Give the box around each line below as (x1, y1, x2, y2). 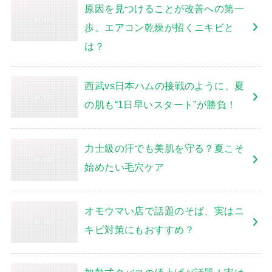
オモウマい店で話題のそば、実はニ (84, 205, 245, 216)
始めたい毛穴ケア (84, 161, 165, 172)
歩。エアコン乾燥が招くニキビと (84, 22, 234, 33)
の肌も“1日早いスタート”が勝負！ (84, 99, 237, 110)
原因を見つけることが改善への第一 (84, 3, 245, 15)
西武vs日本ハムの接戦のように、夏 (84, 80, 245, 92)
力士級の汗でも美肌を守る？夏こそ (84, 142, 245, 154)
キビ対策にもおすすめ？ (84, 223, 194, 235)
